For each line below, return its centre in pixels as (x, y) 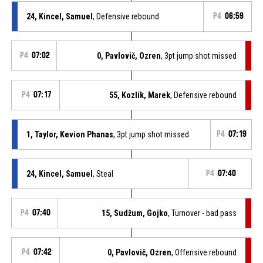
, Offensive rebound (204, 252)
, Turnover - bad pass (203, 213)
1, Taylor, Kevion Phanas (70, 134)
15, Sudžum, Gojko (135, 213)
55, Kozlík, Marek (140, 95)
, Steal (103, 173)
